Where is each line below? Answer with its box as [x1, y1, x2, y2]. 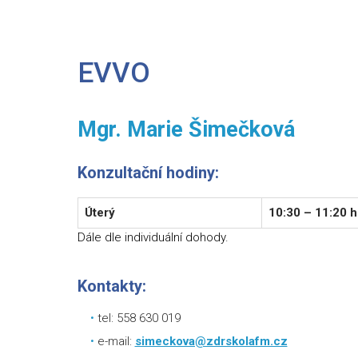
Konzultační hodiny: [78, 163, 219, 182]
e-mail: [97, 334, 135, 348]
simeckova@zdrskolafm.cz [134, 334, 288, 348]
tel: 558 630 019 [97, 311, 181, 325]
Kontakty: [78, 276, 146, 296]
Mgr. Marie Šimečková [78, 117, 295, 142]
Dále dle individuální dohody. [78, 230, 229, 245]
